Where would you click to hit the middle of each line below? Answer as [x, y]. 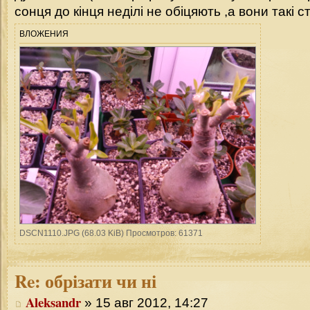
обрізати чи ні [99, 281]
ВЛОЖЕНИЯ [44, 34]
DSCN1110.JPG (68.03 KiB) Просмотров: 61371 [111, 234]
